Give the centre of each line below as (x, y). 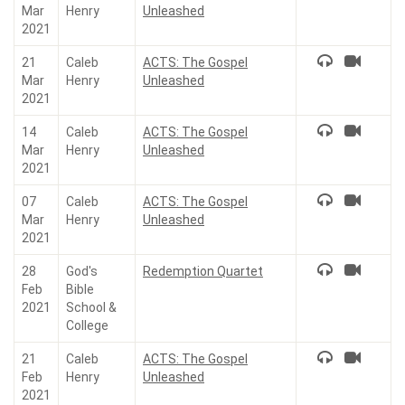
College (87, 325)
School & (91, 307)
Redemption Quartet (203, 271)
